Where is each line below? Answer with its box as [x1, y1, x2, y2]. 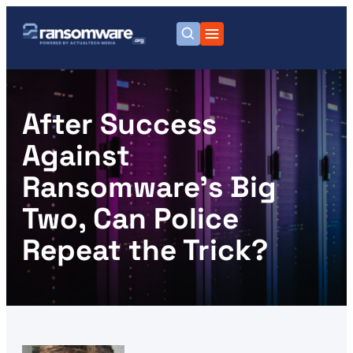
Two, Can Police [22, 200, 239, 237]
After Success [22, 106, 217, 143]
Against [22, 137, 130, 174]
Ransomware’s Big [22, 169, 277, 206]
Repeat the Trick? [22, 232, 268, 269]
